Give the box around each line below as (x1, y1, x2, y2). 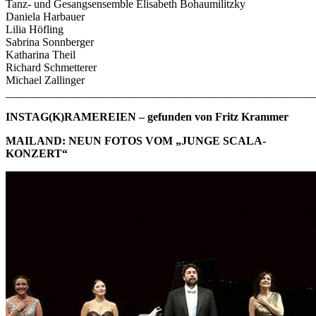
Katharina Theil (6, 48, 75, 61)
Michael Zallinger (6, 73, 85, 86)
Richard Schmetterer (6, 61, 97, 73)
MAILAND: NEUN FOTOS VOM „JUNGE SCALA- (6, 134, 266, 147)
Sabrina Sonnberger (6, 35, 94, 48)
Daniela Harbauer (6, 10, 85, 23)
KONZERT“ (6, 147, 68, 159)
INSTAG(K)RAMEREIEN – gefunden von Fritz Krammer (6, 110, 288, 123)
